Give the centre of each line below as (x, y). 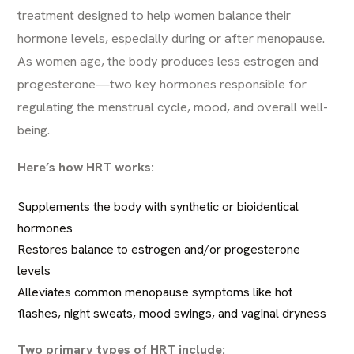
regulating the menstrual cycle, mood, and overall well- (173, 107)
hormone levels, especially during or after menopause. (171, 38)
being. (34, 130)
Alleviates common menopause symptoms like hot (155, 292)
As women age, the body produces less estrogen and (168, 61)
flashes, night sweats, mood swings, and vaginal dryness (172, 313)
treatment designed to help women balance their (154, 15)
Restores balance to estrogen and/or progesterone (159, 249)
